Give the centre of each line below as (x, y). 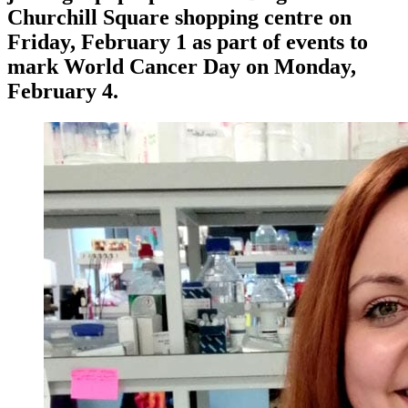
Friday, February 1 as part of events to (188, 42)
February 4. (63, 92)
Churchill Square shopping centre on (179, 18)
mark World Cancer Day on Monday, (182, 67)
